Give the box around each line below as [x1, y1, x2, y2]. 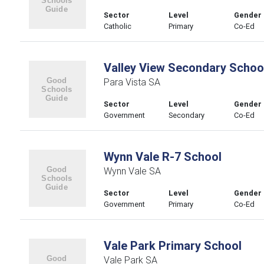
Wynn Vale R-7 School [103, 149, 222, 164]
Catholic [103, 21, 131, 31]
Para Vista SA [103, 76, 160, 88]
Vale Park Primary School [103, 238, 242, 253]
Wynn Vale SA [103, 165, 161, 177]
